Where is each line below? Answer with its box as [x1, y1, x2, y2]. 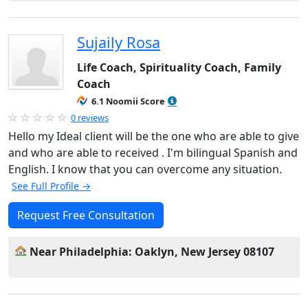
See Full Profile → [12, 179, 91, 192]
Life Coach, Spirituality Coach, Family [77, 60, 281, 75]
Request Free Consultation [17, 208, 155, 223]
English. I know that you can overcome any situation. [8, 162, 282, 177]
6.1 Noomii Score [91, 95, 165, 107]
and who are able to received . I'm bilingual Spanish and [8, 145, 298, 160]
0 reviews [71, 111, 109, 124]
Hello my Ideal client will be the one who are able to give [8, 129, 299, 144]
